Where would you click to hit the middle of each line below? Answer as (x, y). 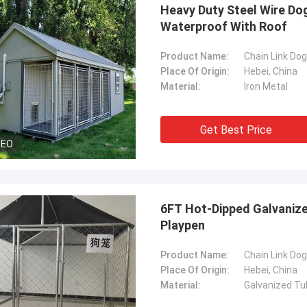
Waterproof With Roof (224, 26)
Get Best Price (236, 130)
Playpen (183, 225)
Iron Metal (266, 86)
